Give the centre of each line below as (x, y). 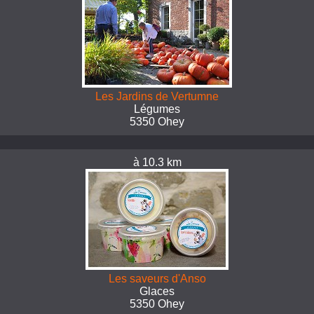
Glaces (157, 291)
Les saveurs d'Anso (157, 279)
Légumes (157, 109)
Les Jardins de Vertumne (157, 96)
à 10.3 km (157, 162)
